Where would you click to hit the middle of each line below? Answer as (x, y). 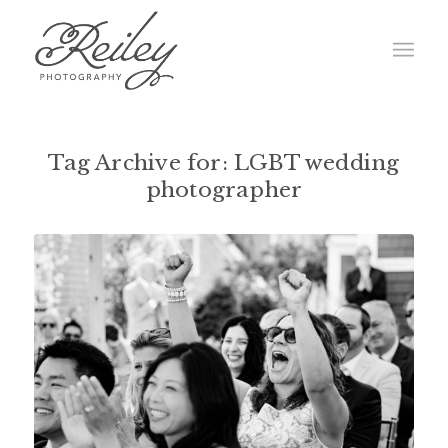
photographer (224, 190)
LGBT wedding (317, 163)
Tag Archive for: (141, 163)
